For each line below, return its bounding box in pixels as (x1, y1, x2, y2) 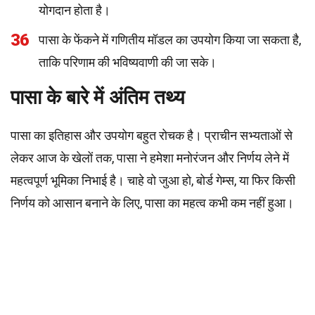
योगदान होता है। (39, 3, 110, 18)
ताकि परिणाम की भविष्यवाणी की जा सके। (39, 55, 217, 70)
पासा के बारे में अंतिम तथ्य (11, 86, 185, 109)
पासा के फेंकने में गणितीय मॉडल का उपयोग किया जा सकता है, (39, 32, 301, 47)
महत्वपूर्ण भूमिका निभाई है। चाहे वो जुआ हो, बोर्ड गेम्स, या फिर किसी (11, 173, 295, 188)
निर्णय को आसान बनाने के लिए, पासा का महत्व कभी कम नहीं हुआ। (11, 195, 294, 210)
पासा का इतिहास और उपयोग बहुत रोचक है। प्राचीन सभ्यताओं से (11, 128, 292, 143)
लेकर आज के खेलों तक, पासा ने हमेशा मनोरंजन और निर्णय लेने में (11, 150, 289, 165)
